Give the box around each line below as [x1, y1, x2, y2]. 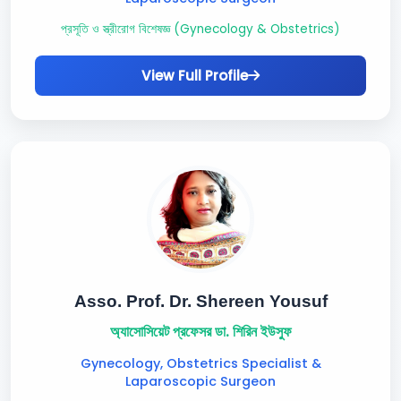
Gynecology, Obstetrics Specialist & [80, 354, 321, 372]
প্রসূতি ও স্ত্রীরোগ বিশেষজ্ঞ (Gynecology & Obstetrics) [61, 21, 340, 38]
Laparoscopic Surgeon [125, 372, 276, 390]
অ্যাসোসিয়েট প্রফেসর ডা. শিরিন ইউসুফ [109, 321, 292, 342]
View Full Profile [141, 66, 248, 85]
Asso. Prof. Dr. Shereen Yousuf [73, 292, 328, 311]
